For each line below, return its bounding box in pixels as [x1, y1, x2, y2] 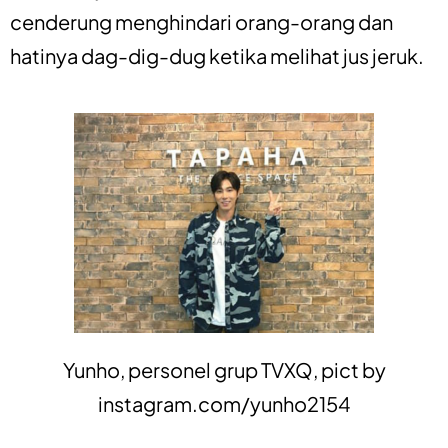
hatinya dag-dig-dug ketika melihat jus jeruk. [10, 42, 424, 68]
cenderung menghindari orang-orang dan [10, 8, 393, 34]
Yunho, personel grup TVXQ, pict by [62, 356, 386, 382]
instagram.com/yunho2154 [97, 390, 351, 416]
